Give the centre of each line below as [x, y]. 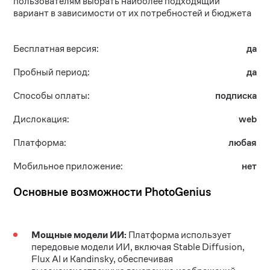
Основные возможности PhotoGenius [112, 192]
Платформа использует [179, 235]
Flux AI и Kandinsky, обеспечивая [102, 259]
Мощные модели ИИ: [79, 235]
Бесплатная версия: [56, 49]
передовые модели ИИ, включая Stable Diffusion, [138, 247]
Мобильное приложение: [68, 166]
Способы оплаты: [52, 96]
